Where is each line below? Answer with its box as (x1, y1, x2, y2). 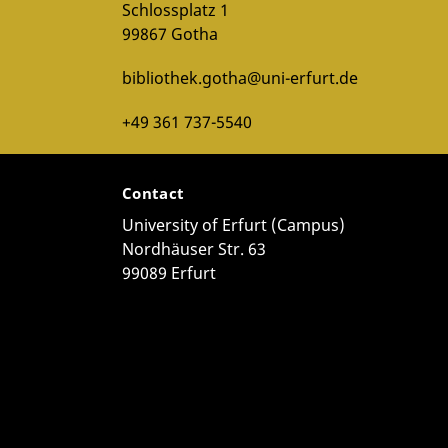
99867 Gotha (122, 23, 218, 46)
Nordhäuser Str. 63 (122, 238, 266, 261)
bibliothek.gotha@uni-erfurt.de (122, 67, 358, 90)
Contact (122, 183, 189, 204)
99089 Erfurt (122, 262, 216, 285)
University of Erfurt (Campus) (122, 214, 345, 237)
